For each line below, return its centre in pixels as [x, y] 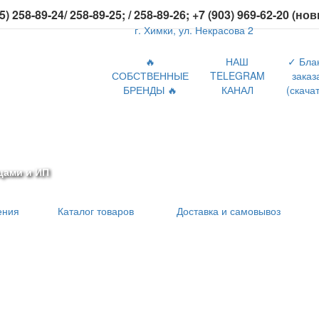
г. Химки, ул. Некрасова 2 [194, 30]
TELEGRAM [237, 75]
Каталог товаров [96, 211]
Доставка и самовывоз [229, 211]
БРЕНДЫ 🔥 [150, 90]
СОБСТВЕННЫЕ [150, 75]
